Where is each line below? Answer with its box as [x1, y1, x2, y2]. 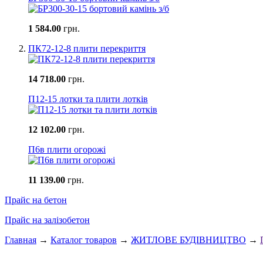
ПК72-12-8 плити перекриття [28, 43, 146, 54]
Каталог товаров [50, 235, 117, 245]
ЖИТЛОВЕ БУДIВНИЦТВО [131, 235, 246, 245]
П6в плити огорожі [28, 144, 106, 155]
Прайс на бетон [5, 195, 67, 205]
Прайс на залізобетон [5, 215, 90, 225]
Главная [5, 235, 36, 245]
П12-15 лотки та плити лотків [28, 94, 148, 104]
